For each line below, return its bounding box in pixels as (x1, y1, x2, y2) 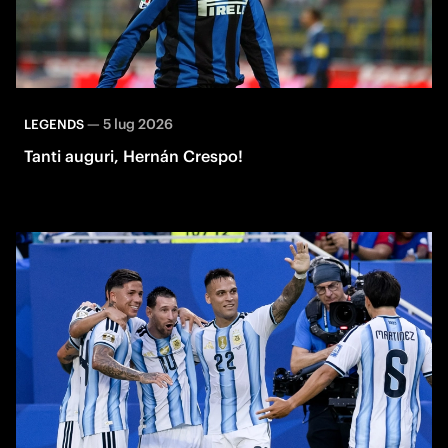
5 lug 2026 (103, 114, 173, 133)
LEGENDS (24, 115, 84, 133)
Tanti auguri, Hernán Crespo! (24, 145, 243, 166)
